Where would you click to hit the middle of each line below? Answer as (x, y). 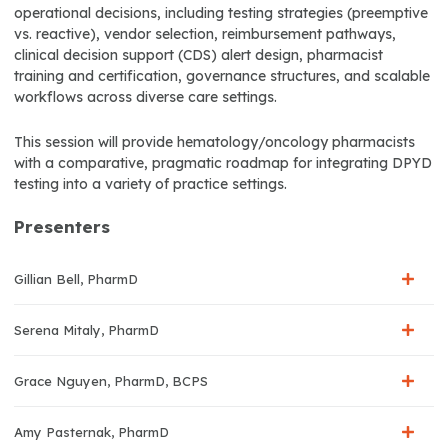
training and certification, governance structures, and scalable (222, 75)
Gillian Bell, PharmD (76, 278)
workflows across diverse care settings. (145, 96)
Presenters (62, 226)
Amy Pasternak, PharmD (91, 431)
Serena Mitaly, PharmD (86, 329)
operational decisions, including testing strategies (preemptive (221, 12)
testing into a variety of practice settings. (150, 183)
